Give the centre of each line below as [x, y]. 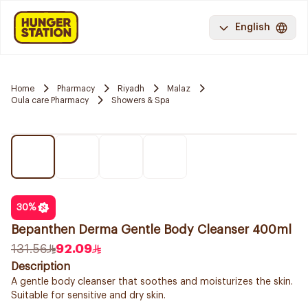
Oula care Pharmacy [50, 100]
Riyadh [131, 88]
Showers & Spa [141, 100]
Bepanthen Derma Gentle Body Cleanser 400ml [151, 230]
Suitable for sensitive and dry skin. [88, 296]
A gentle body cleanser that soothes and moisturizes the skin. [152, 282]
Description [41, 267]
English [253, 27]
